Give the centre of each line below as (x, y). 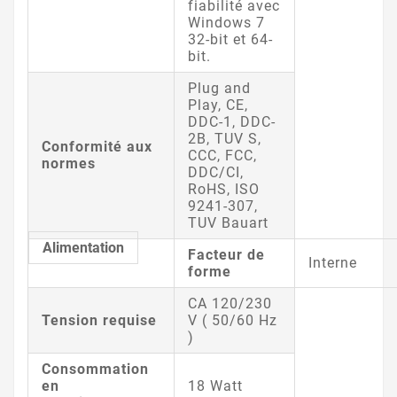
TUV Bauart (228, 222)
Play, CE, (218, 105)
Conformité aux (97, 146)
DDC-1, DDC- (232, 121)
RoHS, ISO (224, 189)
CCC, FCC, (222, 155)
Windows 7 (226, 22)
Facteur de (226, 254)
